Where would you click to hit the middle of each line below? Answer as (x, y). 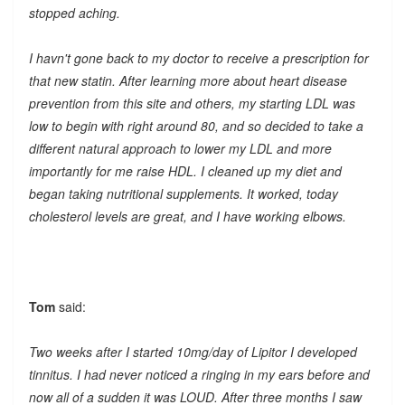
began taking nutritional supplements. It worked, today (183, 193)
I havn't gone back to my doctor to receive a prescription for (198, 57)
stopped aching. (74, 12)
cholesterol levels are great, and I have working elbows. (187, 216)
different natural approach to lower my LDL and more (180, 148)
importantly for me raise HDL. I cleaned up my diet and (185, 170)
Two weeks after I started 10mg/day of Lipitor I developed (193, 351)
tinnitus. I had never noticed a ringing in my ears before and (199, 374)
